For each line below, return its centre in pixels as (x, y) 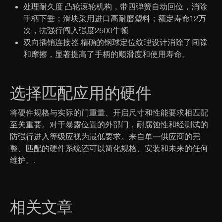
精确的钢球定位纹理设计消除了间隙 (143, 42)
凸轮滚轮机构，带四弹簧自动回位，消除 (135, 6)
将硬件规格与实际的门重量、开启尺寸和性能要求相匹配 (109, 112)
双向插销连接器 (51, 42)
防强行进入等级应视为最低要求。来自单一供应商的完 (105, 136)
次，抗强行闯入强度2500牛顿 (76, 30)
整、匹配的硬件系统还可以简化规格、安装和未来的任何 (109, 148)
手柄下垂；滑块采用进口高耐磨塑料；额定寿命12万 (115, 18)
